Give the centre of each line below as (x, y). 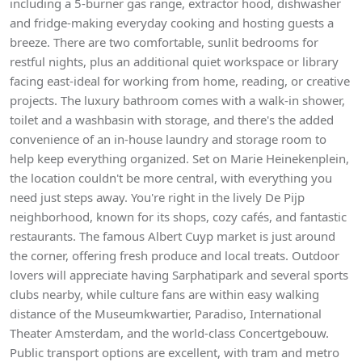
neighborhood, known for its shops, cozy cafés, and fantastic (178, 217)
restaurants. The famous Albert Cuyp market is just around (173, 236)
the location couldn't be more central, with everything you (171, 178)
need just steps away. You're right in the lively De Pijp (157, 197)
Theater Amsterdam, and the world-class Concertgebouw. (169, 333)
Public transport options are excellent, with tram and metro (175, 352)
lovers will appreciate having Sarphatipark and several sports (179, 275)
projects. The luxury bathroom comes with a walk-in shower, (177, 100)
